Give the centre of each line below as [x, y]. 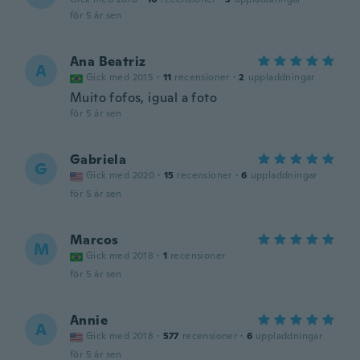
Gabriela [98, 160]
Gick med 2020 [121, 175]
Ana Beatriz [108, 61]
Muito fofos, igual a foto [143, 98]
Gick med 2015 [120, 77]
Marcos [94, 240]
